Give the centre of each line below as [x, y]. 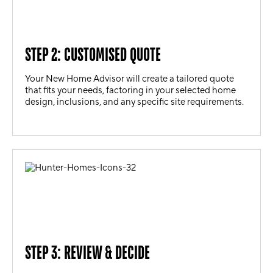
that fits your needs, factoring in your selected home [130, 90]
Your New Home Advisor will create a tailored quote [129, 79]
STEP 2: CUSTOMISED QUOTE [93, 54]
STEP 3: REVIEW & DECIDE [87, 252]
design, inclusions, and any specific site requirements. [134, 102]
